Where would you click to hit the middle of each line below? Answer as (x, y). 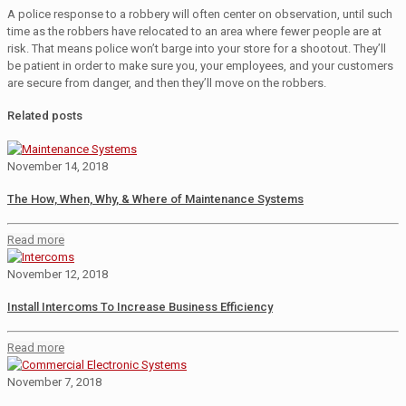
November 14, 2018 (58, 166)
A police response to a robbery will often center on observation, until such (200, 14)
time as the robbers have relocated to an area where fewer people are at (194, 32)
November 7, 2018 (54, 382)
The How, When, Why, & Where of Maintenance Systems (155, 198)
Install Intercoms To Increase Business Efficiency (140, 307)
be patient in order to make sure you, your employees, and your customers (200, 66)
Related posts (45, 116)
